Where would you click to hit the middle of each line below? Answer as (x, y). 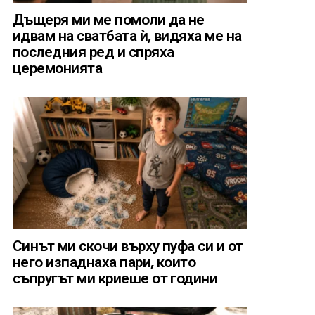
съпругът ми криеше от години (115, 278)
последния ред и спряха (94, 52)
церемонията (58, 68)
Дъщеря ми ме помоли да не (109, 20)
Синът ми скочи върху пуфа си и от (128, 246)
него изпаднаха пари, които (104, 262)
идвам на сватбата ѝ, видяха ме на (127, 36)
